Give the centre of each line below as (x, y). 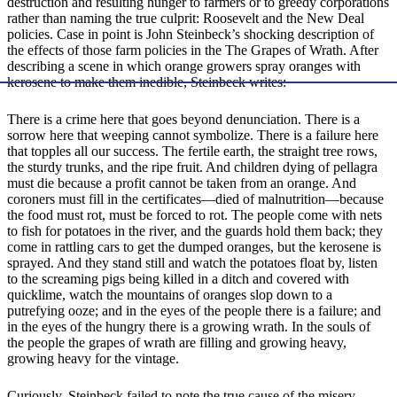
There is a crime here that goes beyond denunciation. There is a (183, 120)
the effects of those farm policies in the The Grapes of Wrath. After (193, 51)
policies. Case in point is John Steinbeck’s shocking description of (191, 35)
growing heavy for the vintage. (93, 359)
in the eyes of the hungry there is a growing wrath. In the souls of (189, 327)
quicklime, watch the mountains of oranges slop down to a (170, 295)
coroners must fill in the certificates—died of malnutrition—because (195, 199)
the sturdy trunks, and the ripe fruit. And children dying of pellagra (192, 167)
